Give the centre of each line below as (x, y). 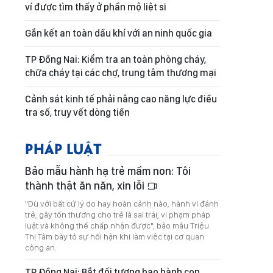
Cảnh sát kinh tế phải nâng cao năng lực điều (121, 99)
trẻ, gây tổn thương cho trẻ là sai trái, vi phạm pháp (118, 214)
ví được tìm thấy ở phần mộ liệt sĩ (96, 7)
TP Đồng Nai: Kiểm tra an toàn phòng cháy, (115, 59)
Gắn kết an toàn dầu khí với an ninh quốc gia (119, 33)
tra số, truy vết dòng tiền (77, 112)
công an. (41, 247)
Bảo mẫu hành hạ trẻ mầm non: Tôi (108, 171)
